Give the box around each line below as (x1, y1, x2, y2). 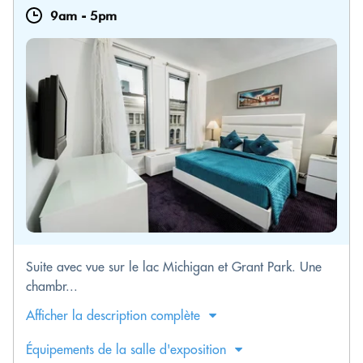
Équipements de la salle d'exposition (26, 341, 226, 357)
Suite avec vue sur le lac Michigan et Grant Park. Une (26, 258, 322, 275)
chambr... (26, 278, 78, 294)
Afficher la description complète (26, 307, 200, 323)
